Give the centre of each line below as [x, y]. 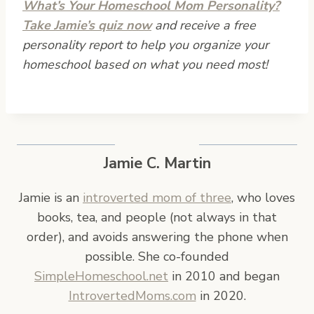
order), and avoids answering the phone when [157, 237]
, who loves [263, 197]
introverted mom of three [157, 197]
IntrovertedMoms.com [132, 295]
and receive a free [204, 25]
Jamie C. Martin [157, 163]
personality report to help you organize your [145, 45]
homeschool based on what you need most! [145, 64]
